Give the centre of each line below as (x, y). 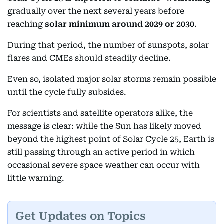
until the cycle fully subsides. (67, 92)
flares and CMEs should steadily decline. (89, 58)
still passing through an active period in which (101, 152)
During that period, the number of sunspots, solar (108, 45)
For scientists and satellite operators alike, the (100, 113)
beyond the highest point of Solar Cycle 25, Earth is (111, 139)
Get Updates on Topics (81, 216)
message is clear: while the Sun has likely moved (104, 126)
